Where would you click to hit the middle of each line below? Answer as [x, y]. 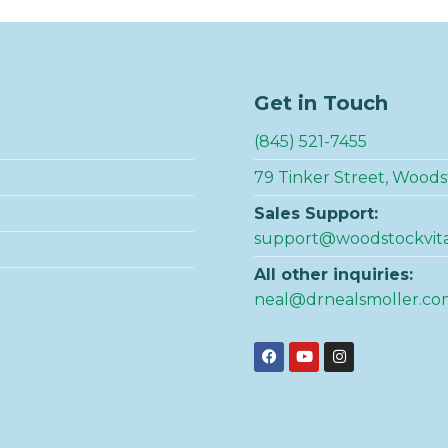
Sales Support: [318, 213]
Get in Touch [321, 102]
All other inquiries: [333, 274]
